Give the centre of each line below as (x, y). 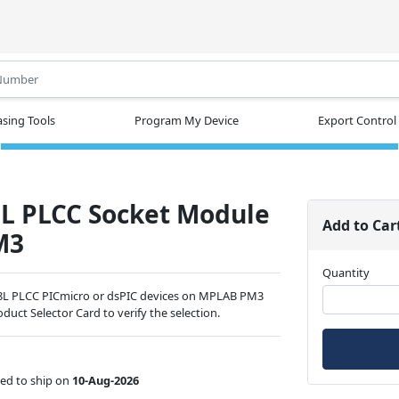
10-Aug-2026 (106, 380)
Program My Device (187, 120)
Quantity (346, 272)
